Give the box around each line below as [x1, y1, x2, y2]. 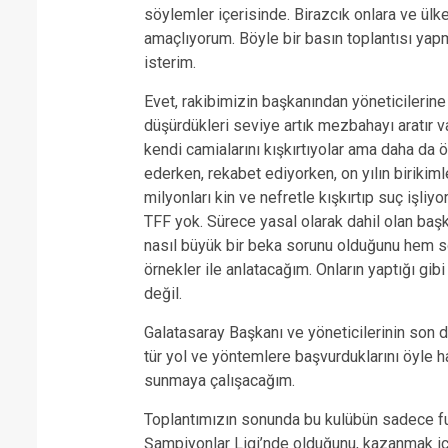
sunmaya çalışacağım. [143, 370, 295, 390]
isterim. [143, 52, 196, 72]
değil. [143, 283, 182, 303]
